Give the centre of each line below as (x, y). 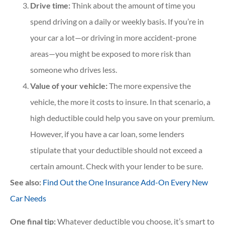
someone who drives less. (74, 69)
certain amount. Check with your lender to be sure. (117, 166)
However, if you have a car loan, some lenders (107, 134)
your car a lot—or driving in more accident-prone (113, 37)
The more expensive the (150, 85)
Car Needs (28, 198)
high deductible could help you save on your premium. (122, 118)
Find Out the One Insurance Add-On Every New (125, 182)
